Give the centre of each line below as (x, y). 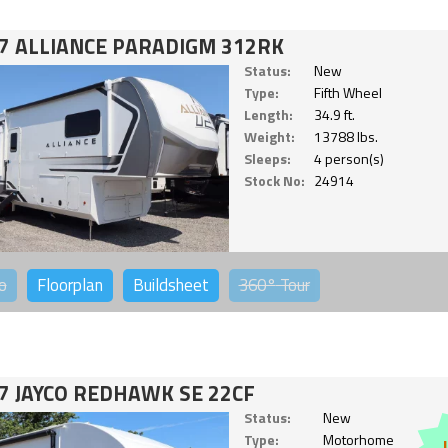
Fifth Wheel (347, 92)
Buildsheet (170, 285)
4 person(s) (348, 158)
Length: (268, 114)
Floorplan (69, 285)
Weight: (269, 136)
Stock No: (274, 180)
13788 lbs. (345, 136)
